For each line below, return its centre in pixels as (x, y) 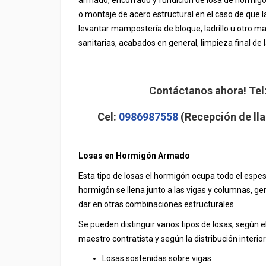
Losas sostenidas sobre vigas (157, 258)
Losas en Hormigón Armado (134, 156)
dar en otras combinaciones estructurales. (157, 204)
